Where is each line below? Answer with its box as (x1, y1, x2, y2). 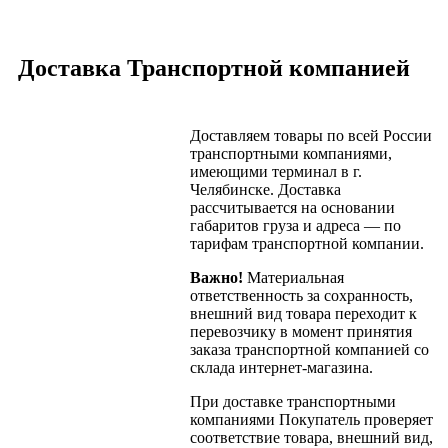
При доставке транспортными (190, 393, 396, 411)
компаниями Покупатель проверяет (190, 411, 433, 429)
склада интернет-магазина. (190, 359, 373, 377)
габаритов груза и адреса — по (190, 217, 401, 235)
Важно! (190, 269, 243, 287)
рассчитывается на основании (190, 199, 395, 217)
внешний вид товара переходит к (190, 305, 417, 323)
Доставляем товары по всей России (190, 127, 432, 145)
